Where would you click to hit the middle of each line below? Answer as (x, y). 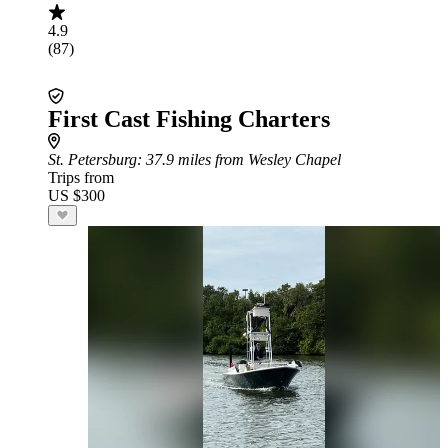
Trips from (81, 177)
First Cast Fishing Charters (189, 119)
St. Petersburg (92, 159)
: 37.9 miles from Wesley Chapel (239, 159)
